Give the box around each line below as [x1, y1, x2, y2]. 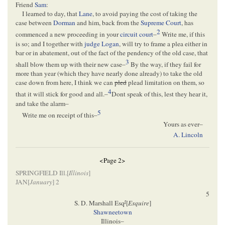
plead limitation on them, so [127, 78, 204, 87]
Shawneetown [93, 207, 132, 217]
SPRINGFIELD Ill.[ [16, 168, 69, 177]
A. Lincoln [173, 130, 203, 139]
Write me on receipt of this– [22, 110, 98, 120]
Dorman [53, 18, 75, 28]
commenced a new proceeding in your [16, 30, 120, 39]
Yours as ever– [163, 120, 203, 129]
